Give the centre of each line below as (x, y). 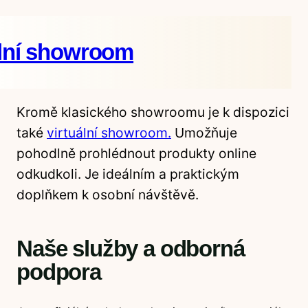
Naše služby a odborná (131, 249)
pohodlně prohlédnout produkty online (136, 154)
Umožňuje (204, 133)
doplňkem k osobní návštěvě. (108, 195)
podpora (59, 272)
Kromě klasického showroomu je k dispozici (153, 112)
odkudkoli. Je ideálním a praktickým (128, 174)
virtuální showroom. (109, 133)
